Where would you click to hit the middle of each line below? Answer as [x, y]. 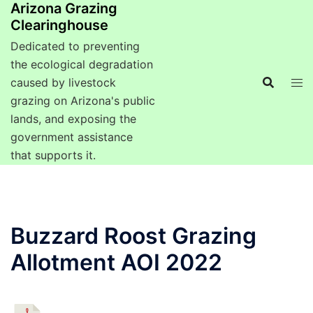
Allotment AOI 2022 [116, 262]
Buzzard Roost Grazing [133, 236]
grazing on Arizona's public [83, 101]
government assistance [72, 137]
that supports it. [53, 155]
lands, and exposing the [73, 119]
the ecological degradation [82, 64]
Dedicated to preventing [75, 46]
